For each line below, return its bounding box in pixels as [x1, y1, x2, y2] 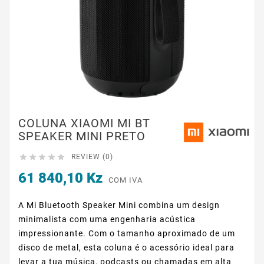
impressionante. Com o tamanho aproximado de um [18, 229, 235, 239]
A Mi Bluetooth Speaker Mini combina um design [18, 200, 220, 210]
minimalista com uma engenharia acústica [18, 214, 196, 225]
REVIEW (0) [71, 153, 113, 161]
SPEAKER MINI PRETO [18, 129, 146, 144]
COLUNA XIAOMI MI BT [18, 116, 150, 131]
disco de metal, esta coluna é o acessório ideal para [18, 243, 235, 253]
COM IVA [108, 176, 143, 185]
